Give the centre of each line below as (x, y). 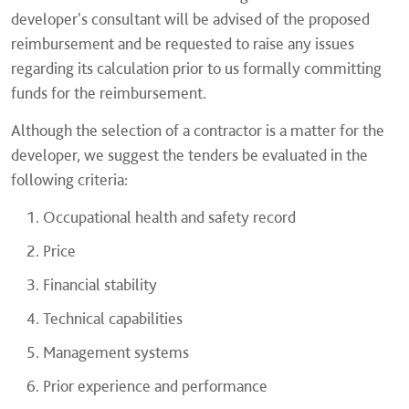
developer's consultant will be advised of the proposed (190, 19)
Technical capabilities (113, 318)
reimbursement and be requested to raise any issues (183, 43)
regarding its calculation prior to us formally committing (196, 68)
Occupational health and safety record (169, 217)
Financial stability (100, 284)
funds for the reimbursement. (109, 93)
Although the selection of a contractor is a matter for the (198, 130)
